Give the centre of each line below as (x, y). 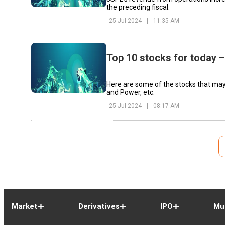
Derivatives (99, 207)
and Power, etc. (131, 93)
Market (25, 207)
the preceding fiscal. (138, 7)
